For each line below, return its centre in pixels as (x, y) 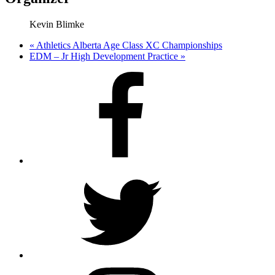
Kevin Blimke (57, 24)
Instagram (48, 265)
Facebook (48, 76)
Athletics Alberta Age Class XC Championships (128, 45)
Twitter (43, 171)
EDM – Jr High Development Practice (105, 56)
